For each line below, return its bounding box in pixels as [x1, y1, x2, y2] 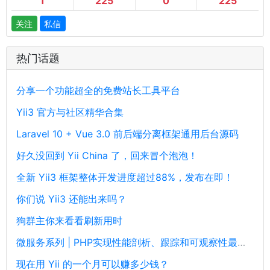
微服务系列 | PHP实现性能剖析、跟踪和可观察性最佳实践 [237, 236, 245, 249]
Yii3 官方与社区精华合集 [16, 106, 124, 119]
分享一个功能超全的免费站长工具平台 [16, 84, 180, 97]
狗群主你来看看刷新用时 [16, 215, 122, 227]
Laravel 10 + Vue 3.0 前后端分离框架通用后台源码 [16, 128, 239, 140]
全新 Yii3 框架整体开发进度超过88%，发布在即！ [16, 171, 233, 184]
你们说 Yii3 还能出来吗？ [16, 193, 127, 206]
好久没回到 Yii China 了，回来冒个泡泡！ [16, 149, 198, 162]
